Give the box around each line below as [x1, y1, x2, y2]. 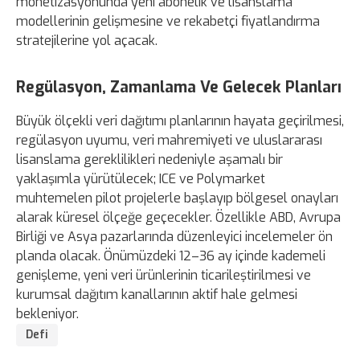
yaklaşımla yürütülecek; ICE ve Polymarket [16, 170, 265, 187]
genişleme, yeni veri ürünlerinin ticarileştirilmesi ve [16, 266, 311, 284]
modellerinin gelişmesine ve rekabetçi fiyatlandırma [16, 12, 320, 30]
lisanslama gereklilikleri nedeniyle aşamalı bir [16, 150, 283, 168]
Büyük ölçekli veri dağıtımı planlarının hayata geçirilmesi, [16, 112, 344, 129]
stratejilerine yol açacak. [16, 31, 157, 49]
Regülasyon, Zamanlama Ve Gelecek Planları [16, 76, 342, 97]
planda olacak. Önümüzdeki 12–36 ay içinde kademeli [16, 247, 325, 264]
